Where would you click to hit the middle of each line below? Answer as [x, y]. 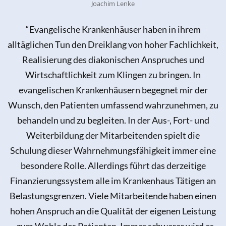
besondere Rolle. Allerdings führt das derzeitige [113, 165]
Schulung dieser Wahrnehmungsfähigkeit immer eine [113, 150]
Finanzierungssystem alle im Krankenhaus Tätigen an [113, 180]
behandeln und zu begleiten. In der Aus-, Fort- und [113, 120]
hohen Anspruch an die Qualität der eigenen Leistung [113, 211]
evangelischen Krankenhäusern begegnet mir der [113, 90]
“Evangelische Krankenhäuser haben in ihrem [113, 29]
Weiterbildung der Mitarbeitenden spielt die [113, 135]
